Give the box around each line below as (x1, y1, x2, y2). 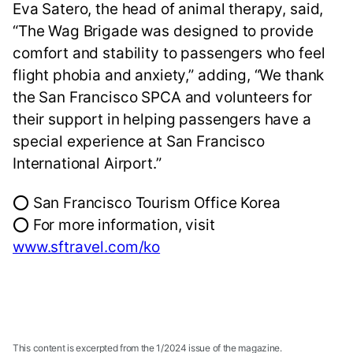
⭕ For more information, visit (13, 215, 215, 234)
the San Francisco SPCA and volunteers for (13, 87, 312, 106)
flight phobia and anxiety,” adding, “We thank (13, 65, 325, 84)
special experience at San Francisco (13, 132, 265, 150)
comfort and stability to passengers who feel (13, 43, 325, 62)
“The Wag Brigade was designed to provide (13, 21, 314, 40)
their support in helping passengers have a (13, 110, 311, 128)
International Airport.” (13, 154, 162, 173)
